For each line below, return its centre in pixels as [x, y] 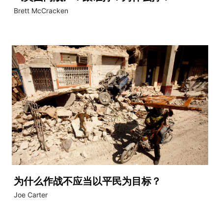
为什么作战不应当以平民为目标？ [89, 181]
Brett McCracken [41, 10]
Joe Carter [31, 195]
